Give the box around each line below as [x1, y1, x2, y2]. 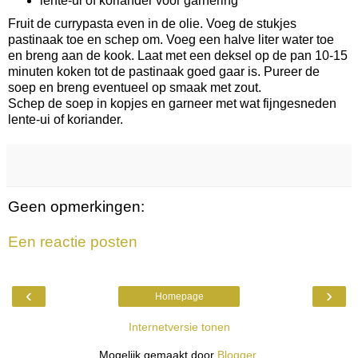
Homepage [154, 291, 204, 303]
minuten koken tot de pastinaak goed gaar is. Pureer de [8, 65, 320, 79]
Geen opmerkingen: [8, 198, 145, 216]
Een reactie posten [8, 233, 137, 250]
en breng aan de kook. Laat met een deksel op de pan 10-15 [8, 49, 348, 63]
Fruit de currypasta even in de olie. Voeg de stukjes [8, 17, 296, 31]
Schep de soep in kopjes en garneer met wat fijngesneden [8, 97, 336, 111]
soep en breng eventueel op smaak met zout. [8, 81, 265, 95]
